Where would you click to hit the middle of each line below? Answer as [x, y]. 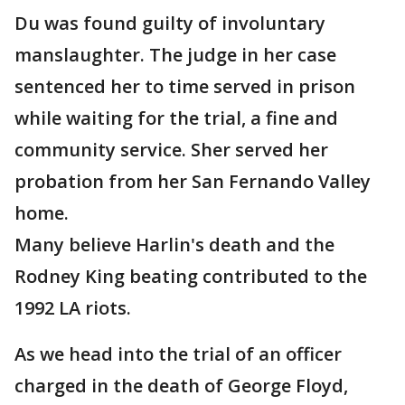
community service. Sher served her [171, 150]
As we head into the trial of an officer [178, 354]
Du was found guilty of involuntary [170, 23]
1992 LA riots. [73, 308]
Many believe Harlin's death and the [174, 245]
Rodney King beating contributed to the [191, 276]
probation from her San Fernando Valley [193, 181]
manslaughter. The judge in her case [175, 55]
